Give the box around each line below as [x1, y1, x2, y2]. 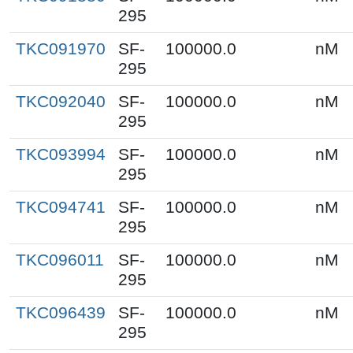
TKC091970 [16, 39, 106, 58]
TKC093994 [16, 144, 106, 164]
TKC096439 [16, 303, 106, 322]
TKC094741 [16, 197, 106, 217]
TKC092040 [16, 91, 106, 111]
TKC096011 [16, 250, 104, 269]
